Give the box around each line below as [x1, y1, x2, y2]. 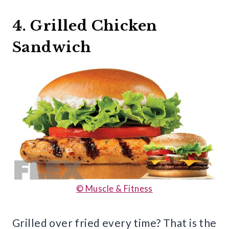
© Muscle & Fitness [76, 182, 153, 194]
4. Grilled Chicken [12, 16, 157, 35]
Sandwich [12, 38, 91, 56]
